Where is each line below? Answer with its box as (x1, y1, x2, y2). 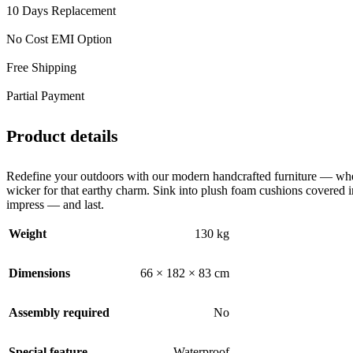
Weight (9, 227, 46, 241)
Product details (6, 125, 118, 146)
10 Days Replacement (6, 3, 116, 17)
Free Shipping (6, 60, 76, 74)
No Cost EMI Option (6, 32, 112, 46)
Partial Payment (6, 88, 84, 102)
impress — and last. (6, 198, 104, 212)
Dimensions (9, 266, 70, 281)
